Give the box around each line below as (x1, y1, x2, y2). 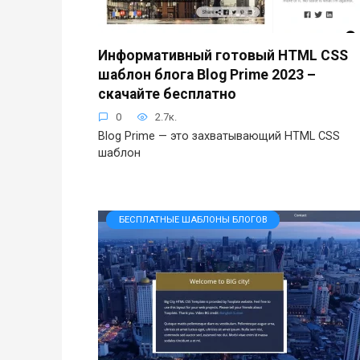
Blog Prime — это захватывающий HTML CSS (98, 129, 340, 143)
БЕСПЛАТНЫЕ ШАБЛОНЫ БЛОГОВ (118, 214, 268, 225)
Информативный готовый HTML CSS (98, 47, 348, 63)
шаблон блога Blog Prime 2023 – (98, 67, 316, 83)
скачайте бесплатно (98, 86, 236, 102)
